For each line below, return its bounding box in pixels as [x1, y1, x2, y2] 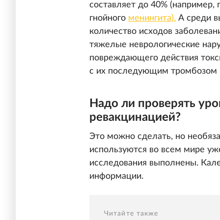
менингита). [128, 13, 176, 23]
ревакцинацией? [89, 111, 181, 124]
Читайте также [104, 210, 159, 218]
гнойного [89, 13, 128, 23]
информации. [89, 172, 143, 181]
